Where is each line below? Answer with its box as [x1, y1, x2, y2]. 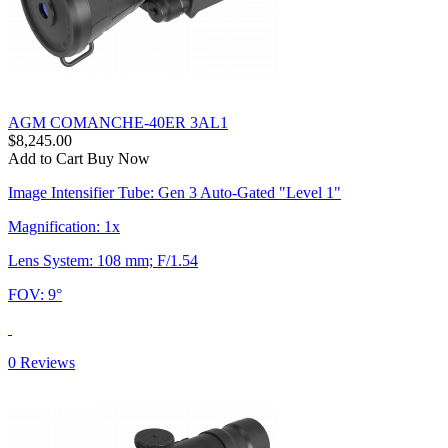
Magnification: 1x [8, 217, 120, 235]
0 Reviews [8, 353, 75, 371]
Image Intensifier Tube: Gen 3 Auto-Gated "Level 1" [8, 183, 341, 201]
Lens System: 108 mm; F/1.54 [8, 251, 198, 269]
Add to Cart [8, 149, 83, 167]
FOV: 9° [8, 285, 62, 303]
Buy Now [87, 149, 150, 167]
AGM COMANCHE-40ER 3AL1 [8, 113, 228, 131]
